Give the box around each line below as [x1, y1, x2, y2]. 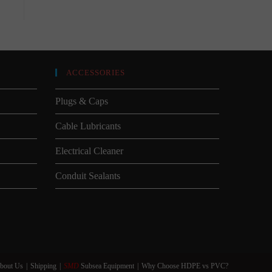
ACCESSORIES [66, 67, 125, 77]
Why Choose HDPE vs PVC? [141, 261, 228, 270]
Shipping [30, 261, 56, 270]
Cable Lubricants [55, 120, 121, 131]
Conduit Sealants [55, 170, 120, 181]
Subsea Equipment [79, 261, 134, 270]
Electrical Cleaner [55, 145, 123, 156]
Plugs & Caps [55, 95, 108, 106]
